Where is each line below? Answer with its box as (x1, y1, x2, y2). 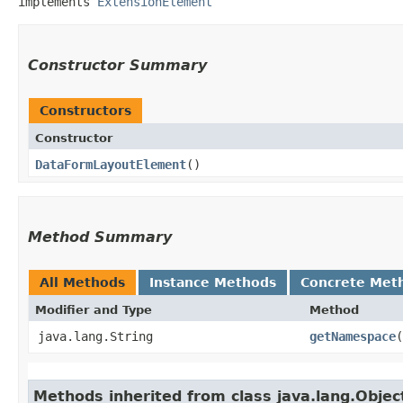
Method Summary (28, 228, 172, 246)
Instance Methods (149, 274, 276, 290)
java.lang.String (38, 328, 153, 344)
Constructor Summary (28, 56, 207, 74)
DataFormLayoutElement (35, 157, 186, 172)
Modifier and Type (35, 302, 152, 317)
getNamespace (309, 328, 396, 344)
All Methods (40, 274, 125, 290)
